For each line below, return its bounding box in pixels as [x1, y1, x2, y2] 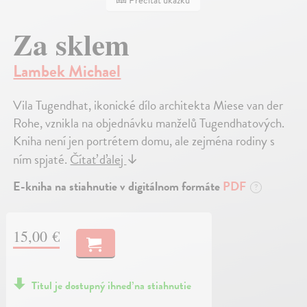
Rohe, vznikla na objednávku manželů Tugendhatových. [13, 112, 285, 133]
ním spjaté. [13, 149, 71, 169]
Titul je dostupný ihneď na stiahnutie [32, 278, 192, 295]
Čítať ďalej [70, 149, 127, 169]
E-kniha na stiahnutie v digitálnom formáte [13, 176, 223, 195]
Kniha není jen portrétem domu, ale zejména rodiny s [13, 130, 275, 151]
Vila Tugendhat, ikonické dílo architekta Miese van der [13, 95, 284, 115]
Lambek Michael [13, 58, 121, 84]
